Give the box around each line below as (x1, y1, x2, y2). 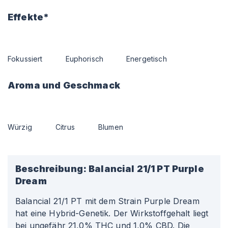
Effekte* (8, 12, 49, 22)
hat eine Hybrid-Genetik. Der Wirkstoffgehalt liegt (15, 208, 209, 218)
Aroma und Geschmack (8, 80, 120, 91)
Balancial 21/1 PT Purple (89, 163, 204, 174)
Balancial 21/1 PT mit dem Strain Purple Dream (15, 196, 199, 206)
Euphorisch (65, 54, 103, 63)
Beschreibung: (15, 163, 87, 174)
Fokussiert (8, 54, 43, 63)
